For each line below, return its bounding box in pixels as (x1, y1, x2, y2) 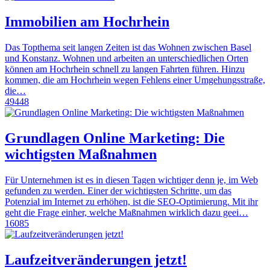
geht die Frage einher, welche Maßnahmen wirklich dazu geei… (5, 207, 248, 218)
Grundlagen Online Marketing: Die (5, 130, 225, 146)
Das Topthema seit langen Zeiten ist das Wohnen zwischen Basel (5, 42, 251, 53)
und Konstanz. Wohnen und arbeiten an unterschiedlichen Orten (5, 53, 248, 64)
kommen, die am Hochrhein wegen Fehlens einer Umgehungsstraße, (5, 75, 265, 86)
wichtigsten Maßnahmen (5, 146, 157, 163)
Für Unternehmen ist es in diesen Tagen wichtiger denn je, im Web (5, 175, 258, 186)
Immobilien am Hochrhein (5, 14, 169, 30)
